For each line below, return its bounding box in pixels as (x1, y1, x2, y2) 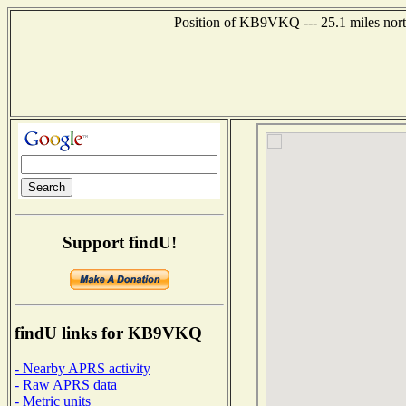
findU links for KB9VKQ (14, 324, 202, 343)
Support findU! (62, 232, 177, 252)
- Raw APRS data (14, 376, 117, 392)
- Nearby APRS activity (14, 360, 150, 376)
